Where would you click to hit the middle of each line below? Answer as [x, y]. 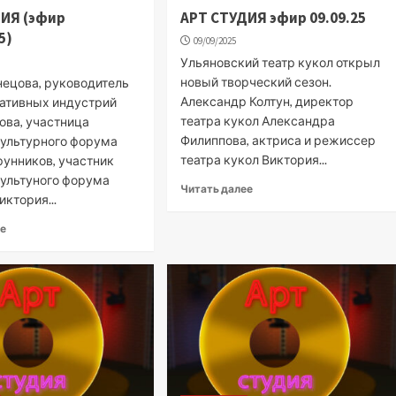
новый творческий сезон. [256, 81]
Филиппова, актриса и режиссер [278, 140]
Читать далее [217, 188]
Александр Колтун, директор [267, 101]
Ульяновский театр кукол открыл [281, 62]
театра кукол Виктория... [254, 159]
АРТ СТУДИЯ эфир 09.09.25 [274, 17]
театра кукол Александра [258, 120]
